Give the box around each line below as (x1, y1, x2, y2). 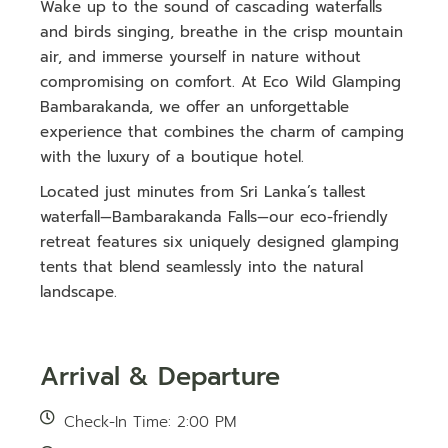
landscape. (40, 281, 118, 304)
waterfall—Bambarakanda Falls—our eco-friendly (40, 206, 389, 229)
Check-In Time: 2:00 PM (64, 411, 237, 434)
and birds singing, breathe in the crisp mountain (40, 21, 404, 44)
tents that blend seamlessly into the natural (40, 256, 364, 279)
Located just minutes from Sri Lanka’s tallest (40, 181, 367, 204)
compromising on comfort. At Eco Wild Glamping (40, 71, 402, 94)
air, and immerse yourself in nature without (40, 46, 362, 69)
